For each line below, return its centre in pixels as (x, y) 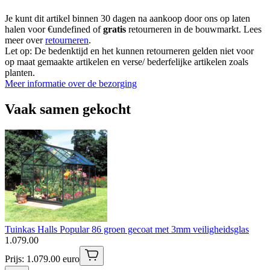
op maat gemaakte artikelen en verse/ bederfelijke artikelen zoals (127, 61)
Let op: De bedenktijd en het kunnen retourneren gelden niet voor (129, 51)
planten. (20, 72)
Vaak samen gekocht (68, 109)
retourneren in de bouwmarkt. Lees (194, 29)
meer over (25, 40)
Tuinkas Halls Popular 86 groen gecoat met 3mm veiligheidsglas (127, 229)
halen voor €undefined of (54, 29)
